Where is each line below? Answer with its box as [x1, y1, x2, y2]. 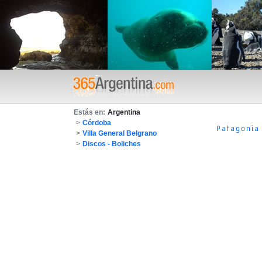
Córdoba [82, 119, 111, 127]
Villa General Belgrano [82, 129, 157, 137]
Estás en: [74, 108, 105, 116]
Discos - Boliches [82, 140, 141, 148]
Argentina [108, 108, 140, 116]
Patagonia [216, 121, 260, 135]
